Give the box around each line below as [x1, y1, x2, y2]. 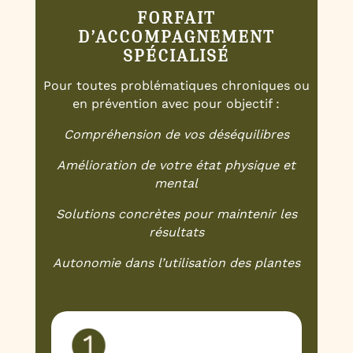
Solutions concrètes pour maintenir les [55, 206, 297, 222]
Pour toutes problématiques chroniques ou [43, 78, 310, 94]
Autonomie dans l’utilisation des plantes [52, 255, 300, 271]
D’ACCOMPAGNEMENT [78, 26, 275, 47]
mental [154, 176, 199, 191]
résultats [148, 225, 204, 240]
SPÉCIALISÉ [123, 45, 230, 66]
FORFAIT [137, 7, 216, 28]
